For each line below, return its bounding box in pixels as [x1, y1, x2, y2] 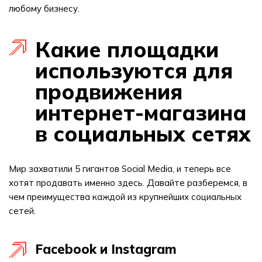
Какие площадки [35, 36, 219, 63]
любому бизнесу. [9, 3, 80, 14]
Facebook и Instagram [35, 241, 177, 257]
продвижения [35, 78, 182, 105]
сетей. [9, 205, 36, 216]
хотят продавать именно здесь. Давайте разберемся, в [9, 177, 247, 188]
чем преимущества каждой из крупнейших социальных [9, 191, 242, 202]
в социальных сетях [35, 120, 251, 147]
